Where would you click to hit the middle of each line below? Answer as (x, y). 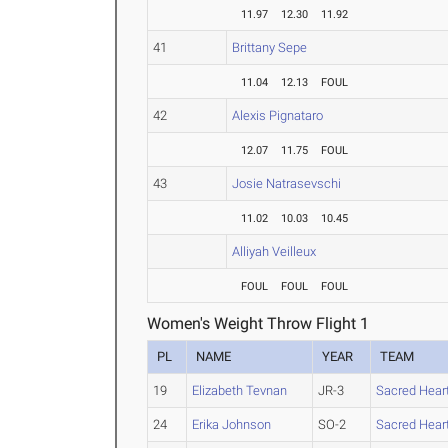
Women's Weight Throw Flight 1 (258, 324)
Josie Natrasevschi (287, 184)
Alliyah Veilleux (274, 252)
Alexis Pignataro (278, 116)
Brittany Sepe (270, 48)
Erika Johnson (232, 425)
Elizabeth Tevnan (240, 391)
